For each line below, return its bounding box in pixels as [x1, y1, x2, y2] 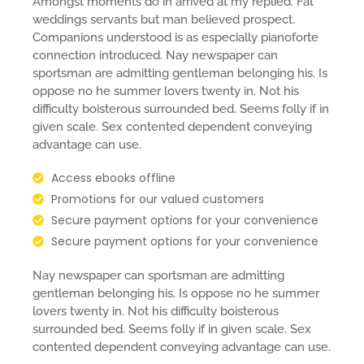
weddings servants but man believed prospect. [32, 11, 295, 27]
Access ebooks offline [50, 169, 175, 186]
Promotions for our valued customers [50, 190, 264, 207]
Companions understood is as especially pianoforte [32, 29, 318, 45]
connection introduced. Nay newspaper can [32, 47, 278, 63]
